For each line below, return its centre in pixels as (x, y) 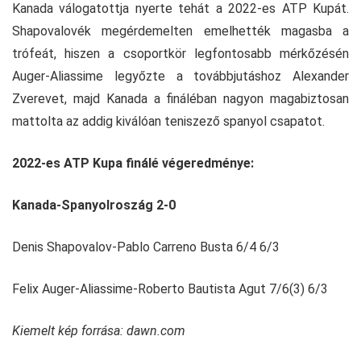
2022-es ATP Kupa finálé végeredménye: (135, 164)
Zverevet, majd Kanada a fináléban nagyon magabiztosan (180, 99)
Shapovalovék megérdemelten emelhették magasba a (180, 31)
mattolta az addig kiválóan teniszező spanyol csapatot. (168, 122)
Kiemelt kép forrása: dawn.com (99, 331)
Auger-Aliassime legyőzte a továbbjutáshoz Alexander (180, 77)
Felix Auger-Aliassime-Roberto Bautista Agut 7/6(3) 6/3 (170, 289)
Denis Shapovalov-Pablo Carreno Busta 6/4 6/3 (146, 247)
